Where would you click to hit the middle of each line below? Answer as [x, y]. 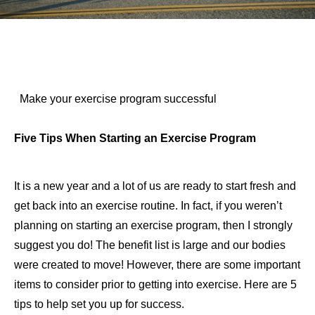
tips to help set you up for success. [99, 304]
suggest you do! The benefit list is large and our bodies [150, 245]
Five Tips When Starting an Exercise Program [135, 138]
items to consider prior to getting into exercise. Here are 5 [155, 284]
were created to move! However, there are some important [157, 264]
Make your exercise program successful [115, 98]
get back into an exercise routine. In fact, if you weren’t [148, 205]
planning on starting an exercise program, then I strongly [153, 225]
